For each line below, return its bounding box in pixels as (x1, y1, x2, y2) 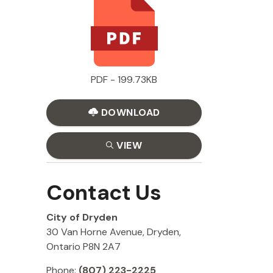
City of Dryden (46, 211, 118, 224)
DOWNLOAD (98, 106, 160, 119)
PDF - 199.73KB (91, 73, 157, 86)
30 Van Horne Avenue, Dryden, (46, 225, 181, 238)
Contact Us (46, 179, 161, 207)
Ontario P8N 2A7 (46, 240, 121, 253)
